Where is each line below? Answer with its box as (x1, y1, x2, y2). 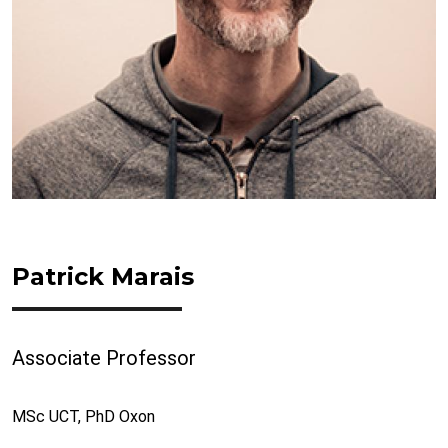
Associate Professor (12, 346, 196, 370)
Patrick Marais (12, 262, 194, 291)
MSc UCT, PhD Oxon (12, 407, 155, 426)
